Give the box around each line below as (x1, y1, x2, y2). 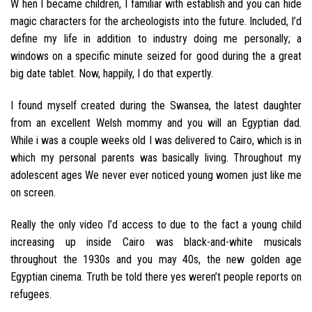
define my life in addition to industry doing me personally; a (10, 32, 302, 46)
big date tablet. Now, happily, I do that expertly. (10, 67, 213, 81)
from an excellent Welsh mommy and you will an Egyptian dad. (10, 116, 302, 130)
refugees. (10, 287, 52, 301)
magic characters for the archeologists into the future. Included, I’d (10, 15, 302, 29)
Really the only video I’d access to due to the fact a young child (10, 217, 302, 231)
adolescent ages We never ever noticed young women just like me (10, 168, 302, 182)
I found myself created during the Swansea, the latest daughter (10, 98, 302, 112)
